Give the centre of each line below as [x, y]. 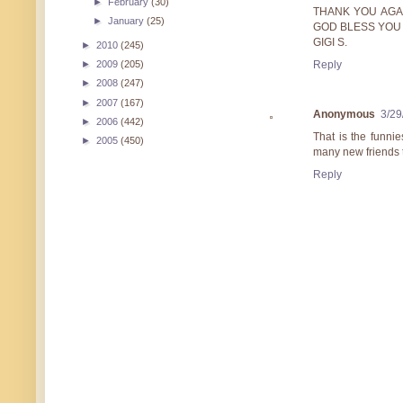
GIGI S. [330, 42]
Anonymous [344, 114]
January [128, 21]
